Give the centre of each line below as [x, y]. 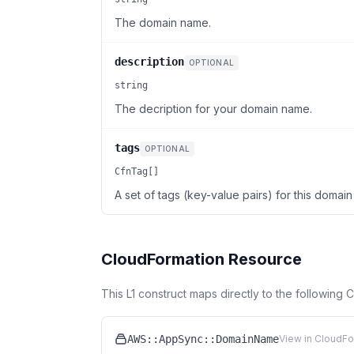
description [149, 62]
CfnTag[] [137, 171]
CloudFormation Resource [201, 259]
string [131, 85]
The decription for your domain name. [213, 109]
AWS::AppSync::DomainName [203, 339]
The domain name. [163, 23]
